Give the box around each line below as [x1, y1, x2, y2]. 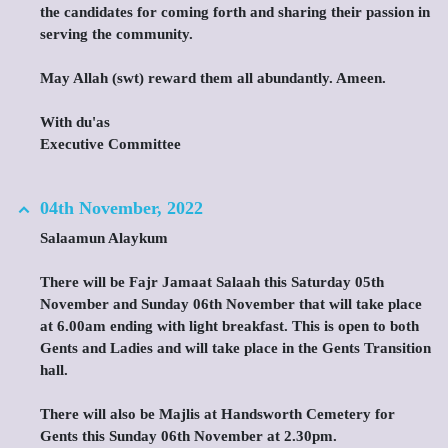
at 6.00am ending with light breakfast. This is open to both [40, 318, 419, 334]
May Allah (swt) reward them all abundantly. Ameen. [40, 70, 386, 86]
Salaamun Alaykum [40, 230, 168, 246]
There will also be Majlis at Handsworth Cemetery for [40, 406, 395, 422]
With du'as [40, 114, 110, 130]
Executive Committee [40, 136, 181, 152]
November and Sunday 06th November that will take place [40, 296, 422, 312]
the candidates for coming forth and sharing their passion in [40, 4, 430, 20]
